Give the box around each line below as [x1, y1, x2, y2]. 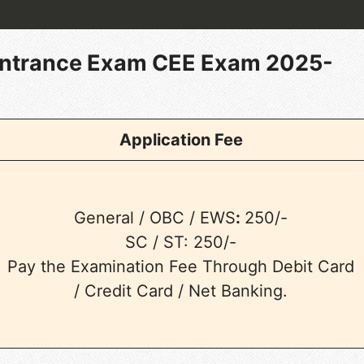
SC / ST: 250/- [125, 232, 237, 252]
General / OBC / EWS [74, 207, 236, 227]
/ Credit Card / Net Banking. [74, 280, 288, 301]
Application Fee [119, 129, 243, 149]
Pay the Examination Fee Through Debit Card [7, 256, 355, 276]
